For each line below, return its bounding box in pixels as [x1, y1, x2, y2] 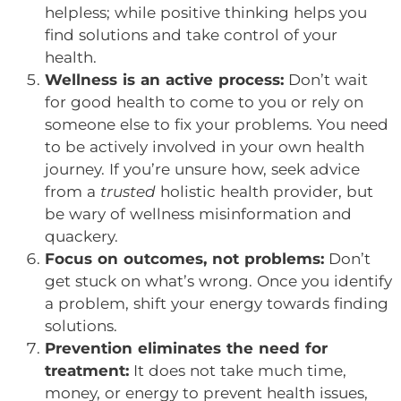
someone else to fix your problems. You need [45, 115, 388, 133]
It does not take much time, [129, 361, 346, 380]
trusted [100, 182, 156, 200]
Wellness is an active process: [45, 70, 284, 89]
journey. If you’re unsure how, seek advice [45, 159, 360, 178]
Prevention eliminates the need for [45, 338, 328, 357]
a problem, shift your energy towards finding [45, 294, 388, 312]
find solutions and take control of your [45, 25, 337, 44]
